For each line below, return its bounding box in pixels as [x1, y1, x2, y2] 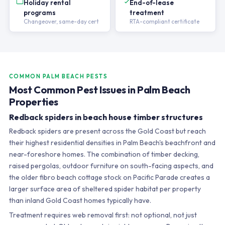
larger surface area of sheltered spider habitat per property [9, 184, 201, 193]
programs [23, 9, 56, 17]
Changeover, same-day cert [23, 18, 99, 25]
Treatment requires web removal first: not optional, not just [9, 210, 197, 219]
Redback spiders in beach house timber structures [9, 112, 203, 122]
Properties [9, 95, 58, 108]
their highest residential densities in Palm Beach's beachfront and [9, 138, 215, 147]
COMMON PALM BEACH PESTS [9, 73, 108, 80]
